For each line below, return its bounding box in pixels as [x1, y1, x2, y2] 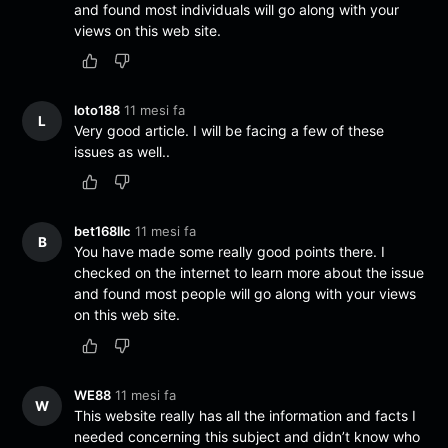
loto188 [74, 102, 121, 119]
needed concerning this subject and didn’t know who [74, 427, 421, 445]
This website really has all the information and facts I [74, 406, 417, 424]
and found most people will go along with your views [74, 285, 417, 303]
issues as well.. [74, 143, 171, 161]
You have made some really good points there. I [74, 243, 386, 261]
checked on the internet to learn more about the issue [74, 264, 425, 282]
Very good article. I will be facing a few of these [74, 122, 385, 140]
